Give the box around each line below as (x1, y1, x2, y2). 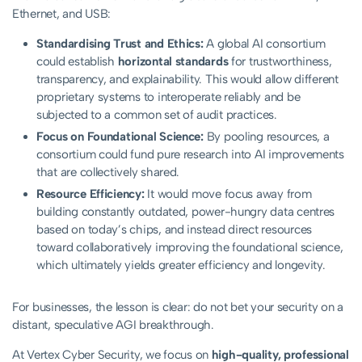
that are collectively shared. (36, 165, 180, 180)
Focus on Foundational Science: (36, 129, 204, 145)
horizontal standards (117, 54, 229, 69)
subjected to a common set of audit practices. (36, 107, 277, 123)
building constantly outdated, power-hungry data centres (36, 204, 335, 220)
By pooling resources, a (203, 129, 330, 145)
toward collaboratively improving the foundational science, (36, 240, 343, 255)
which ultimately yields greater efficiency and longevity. (36, 258, 326, 273)
